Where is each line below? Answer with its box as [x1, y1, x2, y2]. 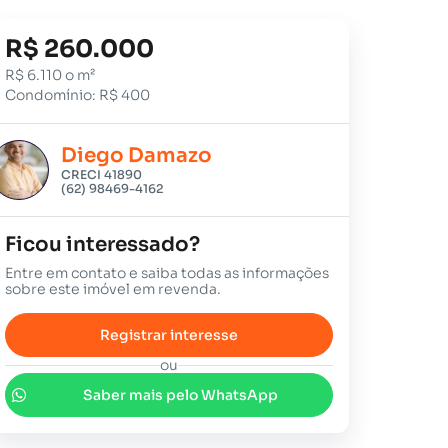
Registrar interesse [100, 326, 239, 344]
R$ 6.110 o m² [5, 66, 96, 84]
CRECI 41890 [61, 167, 143, 182]
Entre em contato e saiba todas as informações [5, 264, 330, 282]
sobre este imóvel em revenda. [5, 280, 222, 298]
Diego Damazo [61, 143, 213, 168]
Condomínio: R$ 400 [5, 86, 151, 104]
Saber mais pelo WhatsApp [82, 386, 278, 404]
